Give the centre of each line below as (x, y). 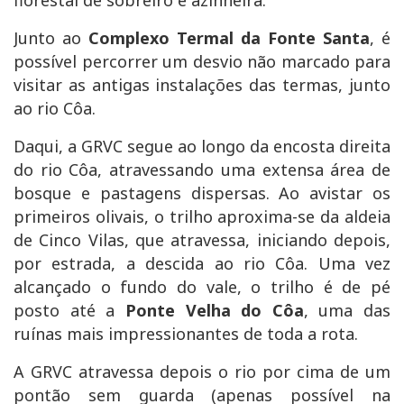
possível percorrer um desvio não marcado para (202, 61)
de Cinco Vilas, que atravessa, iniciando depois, (202, 239)
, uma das (347, 310)
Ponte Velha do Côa (214, 310)
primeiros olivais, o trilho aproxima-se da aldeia (202, 216)
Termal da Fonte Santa (273, 37)
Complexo (129, 37)
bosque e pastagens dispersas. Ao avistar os (202, 193)
